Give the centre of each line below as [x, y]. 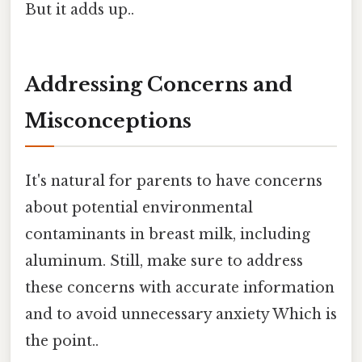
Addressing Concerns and [159, 84]
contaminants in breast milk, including [168, 234]
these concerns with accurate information [180, 287]
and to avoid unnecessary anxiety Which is [181, 314]
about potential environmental [139, 207]
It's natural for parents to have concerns [174, 181]
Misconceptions [108, 120]
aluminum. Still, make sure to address [164, 261]
